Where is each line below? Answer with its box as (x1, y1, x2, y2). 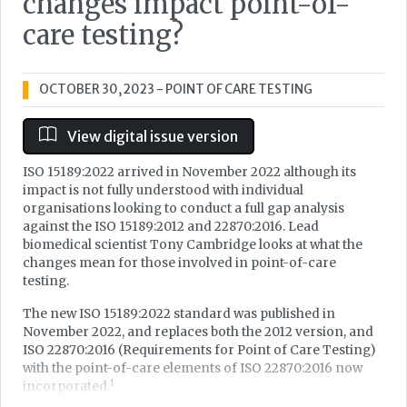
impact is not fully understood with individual (23, 182, 303, 198)
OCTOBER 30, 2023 (39, 81, 154, 97)
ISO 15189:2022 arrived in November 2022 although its (23, 164, 356, 180)
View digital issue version (65, 126, 238, 145)
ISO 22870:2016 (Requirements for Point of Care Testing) (23, 342, 375, 358)
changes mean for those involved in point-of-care (23, 254, 336, 271)
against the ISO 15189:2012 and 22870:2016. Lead (23, 218, 319, 234)
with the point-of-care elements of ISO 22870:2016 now (23, 360, 362, 376)
